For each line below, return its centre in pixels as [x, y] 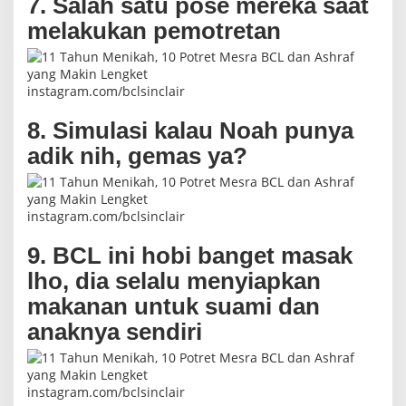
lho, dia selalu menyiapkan [174, 280]
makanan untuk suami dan [174, 306]
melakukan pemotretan [154, 30]
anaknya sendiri [115, 331]
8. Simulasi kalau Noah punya [190, 130]
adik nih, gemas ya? [137, 155]
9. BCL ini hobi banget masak [190, 255]
